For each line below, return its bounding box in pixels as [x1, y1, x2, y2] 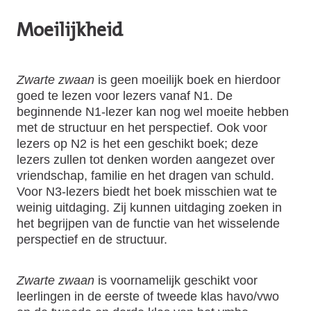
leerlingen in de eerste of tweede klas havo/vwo [17, 289, 279, 304]
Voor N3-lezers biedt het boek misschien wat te [17, 183, 277, 199]
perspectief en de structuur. [17, 231, 167, 246]
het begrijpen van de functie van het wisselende [17, 215, 280, 230]
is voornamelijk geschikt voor [94, 273, 258, 288]
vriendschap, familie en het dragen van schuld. [17, 167, 274, 183]
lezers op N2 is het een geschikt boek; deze [17, 135, 258, 151]
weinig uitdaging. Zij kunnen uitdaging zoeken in [17, 199, 282, 215]
